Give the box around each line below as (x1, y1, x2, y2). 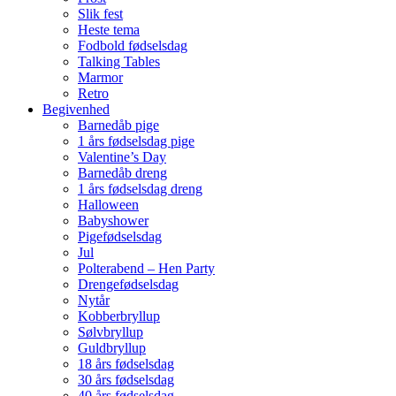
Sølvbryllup (78, 324, 143, 340)
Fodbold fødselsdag (78, 38, 187, 54)
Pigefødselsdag (78, 229, 162, 245)
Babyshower (78, 213, 148, 229)
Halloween (78, 197, 139, 213)
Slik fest (78, 6, 123, 22)
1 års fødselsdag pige (78, 133, 194, 149)
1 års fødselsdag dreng (78, 181, 202, 197)
